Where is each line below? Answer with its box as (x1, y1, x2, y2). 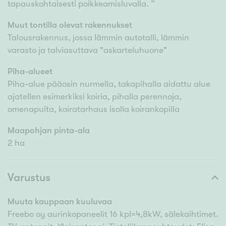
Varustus (8, 171, 50, 184)
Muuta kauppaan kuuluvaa (8, 197, 112, 207)
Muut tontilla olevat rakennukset (8, 20, 132, 30)
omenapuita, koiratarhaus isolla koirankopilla (8, 104, 180, 115)
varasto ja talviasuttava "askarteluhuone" (8, 45, 167, 55)
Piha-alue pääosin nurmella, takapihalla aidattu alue (8, 79, 210, 89)
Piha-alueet (8, 67, 52, 77)
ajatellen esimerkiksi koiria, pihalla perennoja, (8, 92, 182, 102)
